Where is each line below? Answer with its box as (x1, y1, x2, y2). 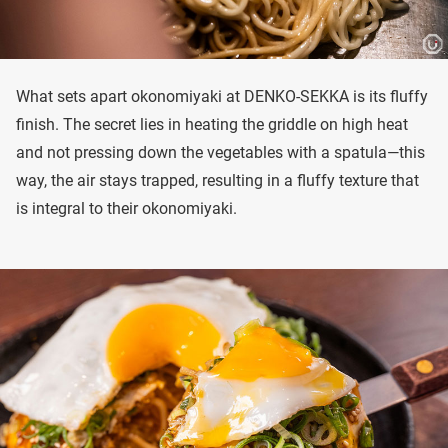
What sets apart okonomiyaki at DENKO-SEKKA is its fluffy (16, 86, 428, 106)
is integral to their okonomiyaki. (16, 198, 237, 218)
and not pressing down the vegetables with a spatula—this (16, 142, 425, 162)
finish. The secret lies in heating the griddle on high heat (16, 114, 408, 134)
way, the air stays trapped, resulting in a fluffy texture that (16, 170, 419, 190)
